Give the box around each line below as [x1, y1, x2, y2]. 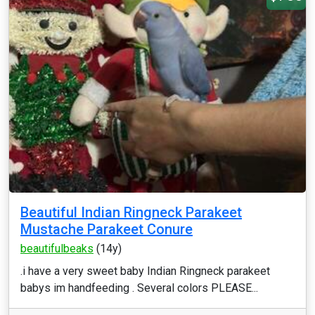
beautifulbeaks [20, 242, 94, 255]
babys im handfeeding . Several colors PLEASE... [20, 281, 258, 295]
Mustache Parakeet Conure [20, 221, 193, 238]
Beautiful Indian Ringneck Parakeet [20, 204, 242, 221]
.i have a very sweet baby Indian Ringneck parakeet [20, 264, 270, 278]
